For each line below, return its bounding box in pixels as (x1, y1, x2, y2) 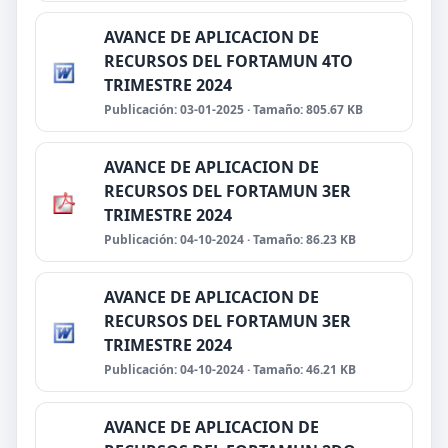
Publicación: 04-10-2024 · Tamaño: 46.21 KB (104, 361, 356, 378)
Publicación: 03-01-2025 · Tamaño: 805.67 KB (104, 101, 363, 118)
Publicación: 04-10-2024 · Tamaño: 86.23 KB (104, 231, 356, 248)
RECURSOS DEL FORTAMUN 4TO (104, 50, 353, 72)
